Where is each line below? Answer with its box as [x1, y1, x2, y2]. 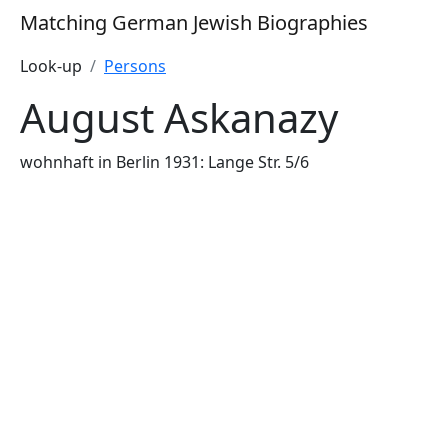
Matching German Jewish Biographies [20, 9, 368, 36]
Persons [104, 55, 166, 77]
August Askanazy [20, 90, 338, 145]
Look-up [20, 55, 82, 77]
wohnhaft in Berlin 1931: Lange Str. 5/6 [20, 151, 309, 173]
